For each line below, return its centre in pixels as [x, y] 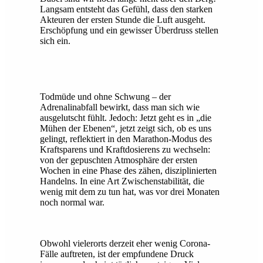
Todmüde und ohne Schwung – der [105, 96]
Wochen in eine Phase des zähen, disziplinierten [128, 170]
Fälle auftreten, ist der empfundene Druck [117, 254]
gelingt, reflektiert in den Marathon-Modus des [126, 139]
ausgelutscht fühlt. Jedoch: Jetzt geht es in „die [126, 117]
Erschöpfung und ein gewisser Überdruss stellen [129, 30]
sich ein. [55, 41]
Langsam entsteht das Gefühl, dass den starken [126, 9]
